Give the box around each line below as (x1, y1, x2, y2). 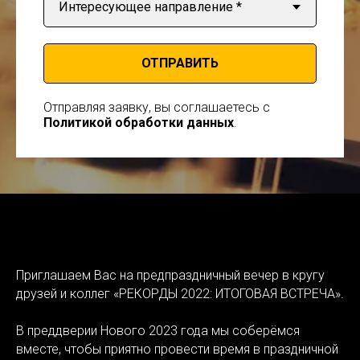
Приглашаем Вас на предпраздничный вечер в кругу (16, 267, 325, 283)
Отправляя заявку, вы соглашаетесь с (43, 99, 270, 115)
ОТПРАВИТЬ (141, 55, 219, 71)
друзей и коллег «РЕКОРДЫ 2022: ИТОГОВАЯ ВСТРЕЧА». (16, 285, 344, 301)
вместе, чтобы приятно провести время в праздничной (16, 341, 338, 357)
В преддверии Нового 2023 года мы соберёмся (16, 322, 300, 338)
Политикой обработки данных (43, 114, 234, 130)
